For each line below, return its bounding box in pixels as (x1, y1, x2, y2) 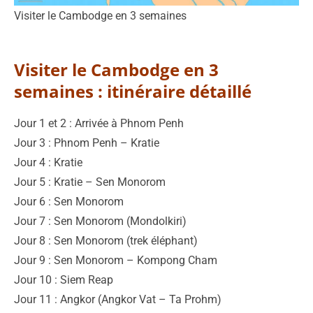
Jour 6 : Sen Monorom (14, 194, 124, 208)
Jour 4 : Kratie (14, 155, 82, 169)
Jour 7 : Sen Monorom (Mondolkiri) (14, 214, 187, 228)
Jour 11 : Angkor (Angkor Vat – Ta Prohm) (14, 292, 221, 306)
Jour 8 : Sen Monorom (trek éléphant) (14, 233, 198, 247)
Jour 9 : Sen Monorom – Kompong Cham (14, 253, 217, 267)
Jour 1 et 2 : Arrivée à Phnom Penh (14, 116, 184, 130)
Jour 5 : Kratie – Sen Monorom (14, 175, 166, 189)
